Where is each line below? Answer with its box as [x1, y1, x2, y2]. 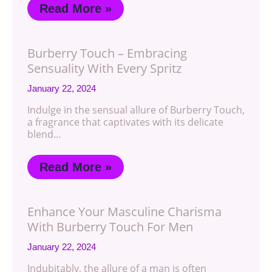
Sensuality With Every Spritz [27, 59, 182, 76]
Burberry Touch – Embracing [27, 44, 187, 61]
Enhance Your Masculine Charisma [27, 203, 222, 220]
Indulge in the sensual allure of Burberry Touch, [27, 103, 245, 117]
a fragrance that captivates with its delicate [27, 115, 223, 129]
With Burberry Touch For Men [27, 218, 193, 235]
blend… [27, 127, 61, 141]
